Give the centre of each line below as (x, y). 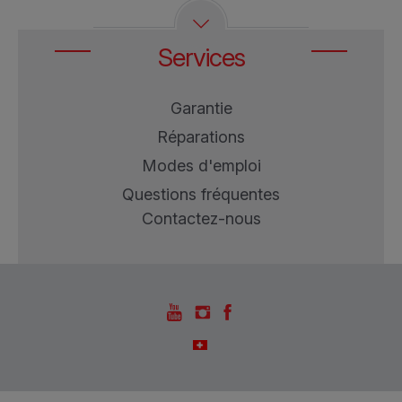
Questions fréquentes (201, 194)
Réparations (201, 136)
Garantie (201, 108)
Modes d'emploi (201, 165)
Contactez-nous (201, 218)
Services (201, 57)
